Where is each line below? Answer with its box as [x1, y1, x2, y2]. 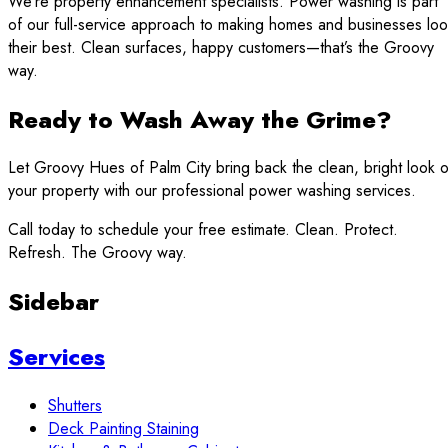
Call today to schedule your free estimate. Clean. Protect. [8, 218, 398, 242]
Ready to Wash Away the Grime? [8, 101, 392, 137]
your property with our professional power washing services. [8, 179, 416, 203]
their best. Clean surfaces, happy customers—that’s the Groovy [8, 35, 434, 59]
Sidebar [8, 284, 99, 320]
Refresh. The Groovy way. [8, 241, 187, 265]
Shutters [48, 394, 102, 418]
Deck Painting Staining [48, 417, 199, 441]
